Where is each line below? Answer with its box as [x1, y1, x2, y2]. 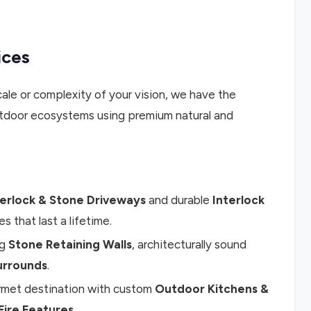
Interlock [212, 193, 264, 208]
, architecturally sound [132, 237, 246, 252]
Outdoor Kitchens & [155, 282, 269, 296]
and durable [146, 193, 212, 208]
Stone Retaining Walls [8, 237, 132, 252]
